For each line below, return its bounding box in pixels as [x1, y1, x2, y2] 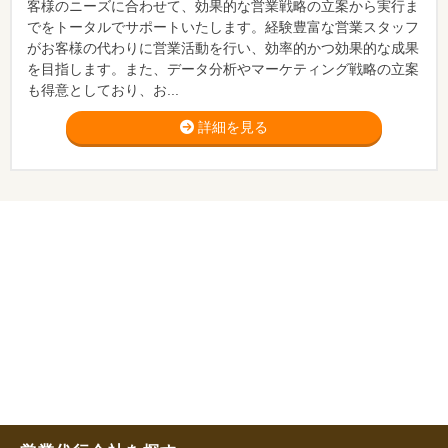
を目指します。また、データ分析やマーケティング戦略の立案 [27, 61, 419, 77]
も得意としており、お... [27, 82, 179, 98]
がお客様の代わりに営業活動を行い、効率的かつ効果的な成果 [27, 40, 419, 56]
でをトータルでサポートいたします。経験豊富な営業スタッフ [27, 19, 419, 35]
